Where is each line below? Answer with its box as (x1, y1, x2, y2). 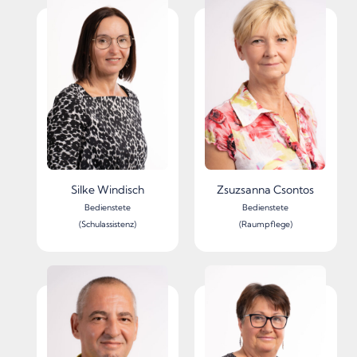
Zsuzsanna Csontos (217, 182, 315, 197)
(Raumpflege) (238, 218, 292, 229)
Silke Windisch (70, 182, 144, 197)
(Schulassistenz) (78, 218, 136, 229)
